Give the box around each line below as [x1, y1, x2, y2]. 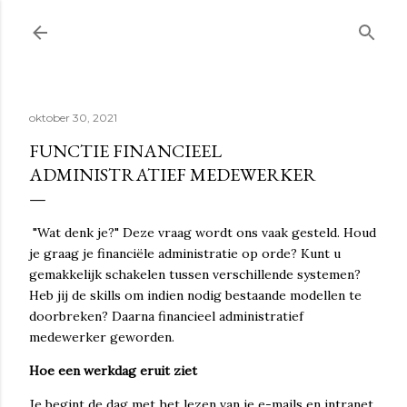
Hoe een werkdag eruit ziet [29, 362, 197, 379]
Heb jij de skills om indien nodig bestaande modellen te [29, 287, 362, 303]
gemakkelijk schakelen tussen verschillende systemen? [29, 266, 361, 283]
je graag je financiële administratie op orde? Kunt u [29, 245, 341, 262]
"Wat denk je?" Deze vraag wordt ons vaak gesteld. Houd [29, 224, 376, 241]
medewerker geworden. [29, 329, 174, 345]
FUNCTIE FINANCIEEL [29, 139, 222, 163]
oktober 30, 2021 [29, 111, 117, 124]
